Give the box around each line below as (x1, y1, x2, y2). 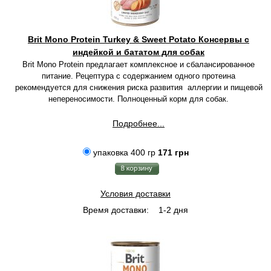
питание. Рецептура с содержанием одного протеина (42, 71, 235, 80)
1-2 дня (156, 205, 188, 215)
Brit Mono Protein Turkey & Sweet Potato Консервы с (28, 34, 249, 44)
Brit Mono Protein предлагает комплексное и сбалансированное (22, 60, 255, 69)
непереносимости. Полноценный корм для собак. (48, 94, 229, 103)
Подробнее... (113, 119, 165, 128)
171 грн (157, 148, 189, 157)
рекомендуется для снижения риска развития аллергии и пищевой (15, 83, 263, 92)
